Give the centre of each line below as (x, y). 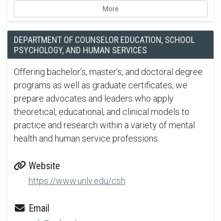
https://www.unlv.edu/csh (77, 181)
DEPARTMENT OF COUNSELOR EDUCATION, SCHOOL (104, 39)
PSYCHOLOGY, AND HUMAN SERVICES (80, 50)
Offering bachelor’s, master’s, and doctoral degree (108, 72)
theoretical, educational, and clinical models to (101, 111)
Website (43, 166)
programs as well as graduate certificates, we (100, 85)
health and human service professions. (86, 138)
